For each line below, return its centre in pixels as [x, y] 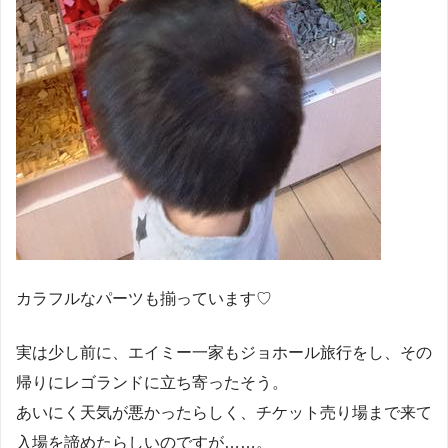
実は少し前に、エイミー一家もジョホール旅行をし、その [224, 352]
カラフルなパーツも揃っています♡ [144, 298]
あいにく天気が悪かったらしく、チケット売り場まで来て [224, 412]
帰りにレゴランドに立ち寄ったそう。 [152, 382]
